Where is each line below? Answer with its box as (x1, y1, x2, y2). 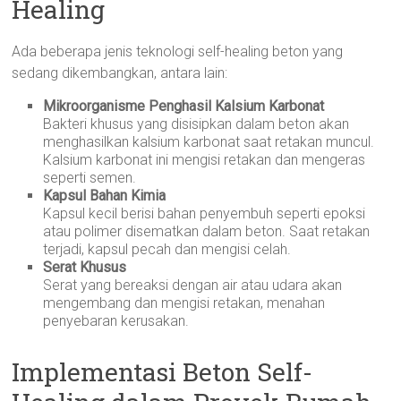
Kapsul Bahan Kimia (43, 187, 166, 204)
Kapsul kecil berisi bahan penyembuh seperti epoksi (43, 205, 366, 222)
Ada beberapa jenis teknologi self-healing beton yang (12, 43, 344, 60)
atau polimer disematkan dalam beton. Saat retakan (43, 223, 371, 240)
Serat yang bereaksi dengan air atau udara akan (43, 277, 343, 294)
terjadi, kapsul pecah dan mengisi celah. (43, 241, 292, 258)
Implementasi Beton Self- (12, 355, 313, 388)
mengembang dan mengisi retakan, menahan (43, 294, 326, 311)
